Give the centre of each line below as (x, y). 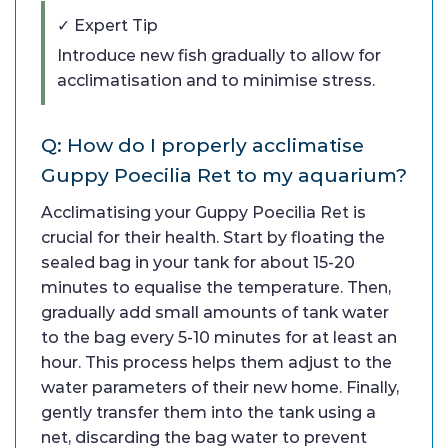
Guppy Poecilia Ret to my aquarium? (224, 174)
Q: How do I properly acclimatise (202, 144)
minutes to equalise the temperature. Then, (216, 287)
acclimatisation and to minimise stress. (216, 80)
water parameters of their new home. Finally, (220, 387)
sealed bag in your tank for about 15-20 (198, 262)
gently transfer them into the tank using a (208, 412)
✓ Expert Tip (107, 25)
